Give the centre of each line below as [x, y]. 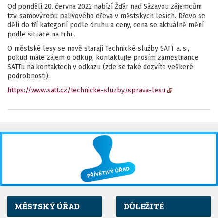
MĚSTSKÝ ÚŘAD [47, 206]
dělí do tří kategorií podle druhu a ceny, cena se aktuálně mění [106, 25]
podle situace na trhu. [41, 34]
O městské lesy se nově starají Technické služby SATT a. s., [98, 48]
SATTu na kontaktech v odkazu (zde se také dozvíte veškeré [100, 67]
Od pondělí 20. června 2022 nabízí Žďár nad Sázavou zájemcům [105, 7]
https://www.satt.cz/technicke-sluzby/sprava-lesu [86, 90]
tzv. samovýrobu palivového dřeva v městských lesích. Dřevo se [106, 16]
